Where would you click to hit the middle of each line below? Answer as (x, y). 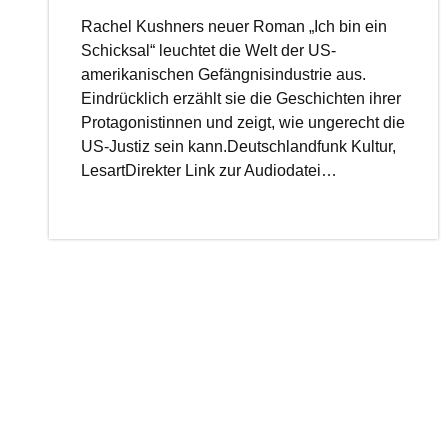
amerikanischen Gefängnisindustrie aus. (224, 74)
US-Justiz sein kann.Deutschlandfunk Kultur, (239, 146)
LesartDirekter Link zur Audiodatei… (209, 170)
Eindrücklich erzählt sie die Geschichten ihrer (241, 98)
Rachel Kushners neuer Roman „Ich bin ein (234, 26)
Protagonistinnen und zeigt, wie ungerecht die (243, 122)
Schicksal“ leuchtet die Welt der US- (209, 50)
